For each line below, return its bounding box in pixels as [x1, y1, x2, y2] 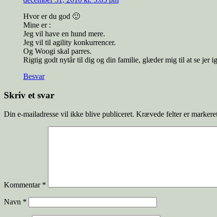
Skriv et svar [4, 90, 54, 100]
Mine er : [23, 21, 51, 30]
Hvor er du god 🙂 [23, 12, 80, 21]
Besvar [23, 72, 45, 81]
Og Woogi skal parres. [23, 47, 92, 56]
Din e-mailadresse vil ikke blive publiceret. [4, 109, 134, 118]
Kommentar [4, 180, 42, 189]
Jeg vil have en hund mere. [23, 30, 105, 38]
